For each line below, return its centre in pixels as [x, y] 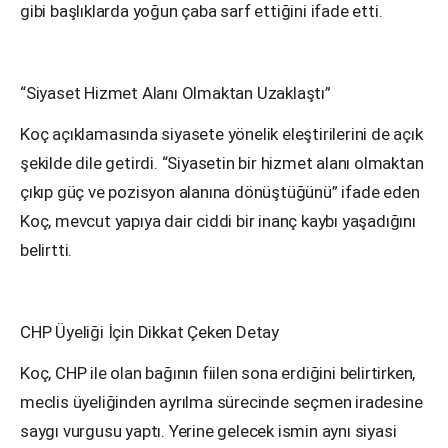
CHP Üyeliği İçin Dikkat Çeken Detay [149, 332]
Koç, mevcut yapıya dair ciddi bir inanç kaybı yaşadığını [218, 221]
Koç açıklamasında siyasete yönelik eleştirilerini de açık [221, 134]
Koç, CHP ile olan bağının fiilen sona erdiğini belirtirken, [218, 373]
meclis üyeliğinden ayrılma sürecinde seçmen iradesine [221, 402]
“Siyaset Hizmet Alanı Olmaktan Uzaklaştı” [175, 93]
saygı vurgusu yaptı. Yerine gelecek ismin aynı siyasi [208, 431]
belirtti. [46, 250]
